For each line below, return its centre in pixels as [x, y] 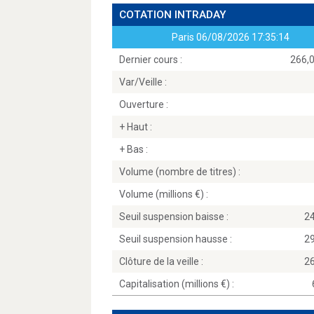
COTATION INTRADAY [173, 15]
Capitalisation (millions [170, 284]
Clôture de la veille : [161, 261]
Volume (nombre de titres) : [180, 172]
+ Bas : [134, 149]
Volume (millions [157, 194]
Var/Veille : [143, 82]
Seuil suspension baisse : [174, 217]
